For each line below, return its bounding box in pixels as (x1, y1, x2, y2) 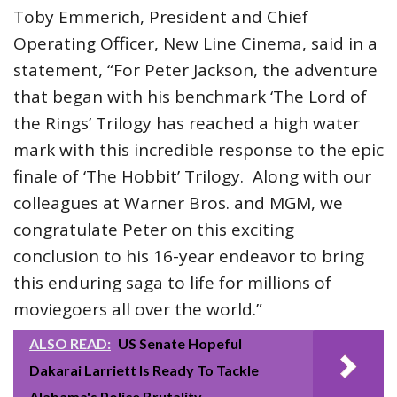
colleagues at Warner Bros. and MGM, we (13, 191, 343, 215)
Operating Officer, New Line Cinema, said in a (13, 32, 378, 56)
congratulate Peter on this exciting (13, 218, 294, 242)
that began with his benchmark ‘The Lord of (13, 85, 367, 109)
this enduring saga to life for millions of (13, 271, 331, 295)
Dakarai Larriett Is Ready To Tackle (29, 362, 259, 379)
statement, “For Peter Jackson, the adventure (13, 58, 378, 82)
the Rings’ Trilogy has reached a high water (13, 112, 360, 136)
